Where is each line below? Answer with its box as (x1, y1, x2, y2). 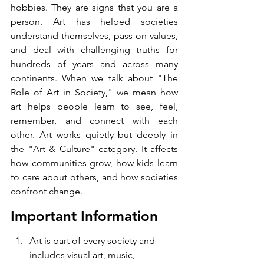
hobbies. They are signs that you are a (11, 2, 178, 14)
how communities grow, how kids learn (11, 157, 178, 169)
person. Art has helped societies (11, 16, 178, 28)
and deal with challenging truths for (11, 44, 178, 56)
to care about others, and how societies (11, 171, 178, 183)
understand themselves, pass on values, (11, 30, 178, 42)
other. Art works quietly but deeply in (11, 129, 178, 141)
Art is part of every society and (29, 235, 157, 247)
